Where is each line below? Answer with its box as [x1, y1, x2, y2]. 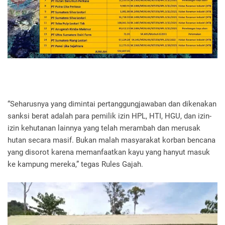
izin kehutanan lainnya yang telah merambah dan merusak [8, 123, 200, 133]
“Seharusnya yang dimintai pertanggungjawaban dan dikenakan [8, 99, 216, 108]
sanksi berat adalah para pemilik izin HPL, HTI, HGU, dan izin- [8, 111, 211, 121]
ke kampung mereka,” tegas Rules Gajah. [8, 159, 143, 169]
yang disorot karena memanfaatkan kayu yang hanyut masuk [8, 147, 210, 157]
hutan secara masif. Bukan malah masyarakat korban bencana [8, 135, 215, 145]
